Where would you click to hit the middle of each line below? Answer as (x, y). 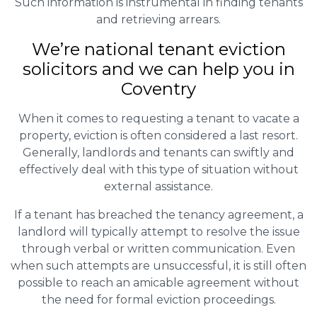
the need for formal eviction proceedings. (158, 299)
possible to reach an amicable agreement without (158, 282)
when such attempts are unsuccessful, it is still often (158, 265)
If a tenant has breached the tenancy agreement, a (158, 214)
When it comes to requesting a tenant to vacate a (158, 118)
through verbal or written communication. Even (158, 248)
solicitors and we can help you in (158, 69)
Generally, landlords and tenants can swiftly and (158, 152)
